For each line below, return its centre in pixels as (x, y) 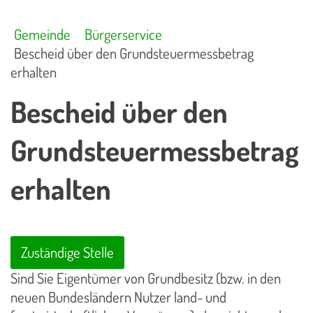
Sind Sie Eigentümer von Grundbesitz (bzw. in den (146, 278)
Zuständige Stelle (67, 253)
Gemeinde (43, 34)
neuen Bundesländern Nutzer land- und (118, 297)
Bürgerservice (123, 34)
